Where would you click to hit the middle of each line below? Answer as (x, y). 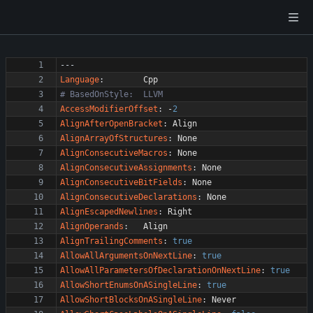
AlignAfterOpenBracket (111, 124)
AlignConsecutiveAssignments (126, 168)
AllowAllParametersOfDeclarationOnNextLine (160, 270)
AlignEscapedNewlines (109, 212)
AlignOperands (92, 226)
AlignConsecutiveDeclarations (129, 197)
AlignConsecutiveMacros (114, 153)
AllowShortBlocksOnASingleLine (131, 300)
